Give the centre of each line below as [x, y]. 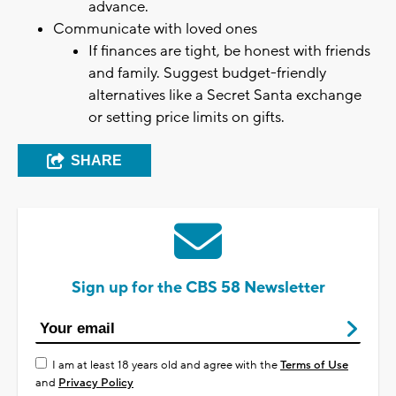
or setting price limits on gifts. [187, 117]
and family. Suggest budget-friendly [207, 73]
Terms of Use [314, 365]
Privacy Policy [96, 382]
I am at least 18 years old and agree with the [166, 365]
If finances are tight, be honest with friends [229, 51]
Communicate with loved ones [155, 29]
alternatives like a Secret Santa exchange [225, 95]
